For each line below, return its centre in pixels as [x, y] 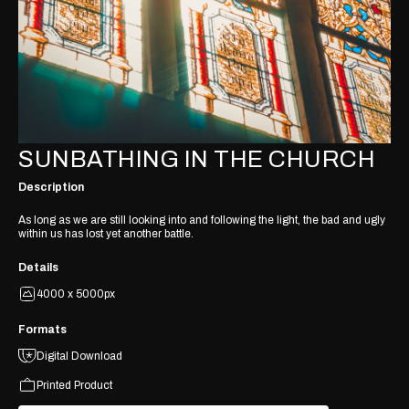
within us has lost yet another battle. [106, 233]
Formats [42, 329]
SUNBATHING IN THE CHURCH [197, 159]
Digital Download [79, 356]
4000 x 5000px [76, 294]
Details [38, 267]
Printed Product [74, 385]
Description [51, 187]
